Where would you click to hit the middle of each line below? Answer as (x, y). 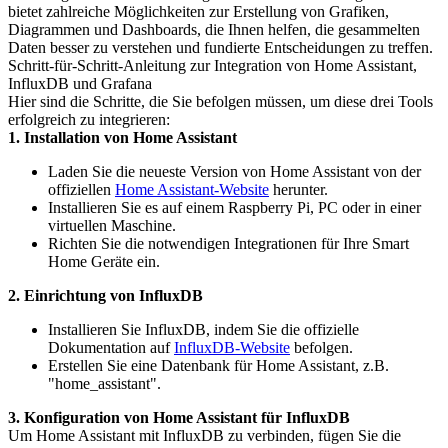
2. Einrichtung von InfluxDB (105, 295)
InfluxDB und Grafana (80, 83)
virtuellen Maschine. (112, 225)
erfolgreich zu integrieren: (89, 119)
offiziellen (81, 189)
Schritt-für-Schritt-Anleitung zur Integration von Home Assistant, (212, 65)
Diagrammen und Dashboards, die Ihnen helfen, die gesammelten (214, 29)
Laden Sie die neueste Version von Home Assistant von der (234, 171)
